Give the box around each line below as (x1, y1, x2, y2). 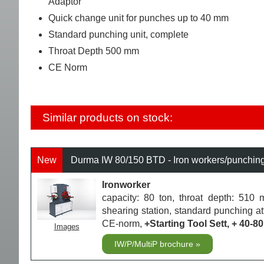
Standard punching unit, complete (48, 29, 189, 39)
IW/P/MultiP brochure (114, 239, 196, 249)
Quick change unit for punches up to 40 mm (48, 12, 229, 23)
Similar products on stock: (42, 111, 173, 124)
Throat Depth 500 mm (48, 45, 139, 56)
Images (54, 222, 80, 232)
